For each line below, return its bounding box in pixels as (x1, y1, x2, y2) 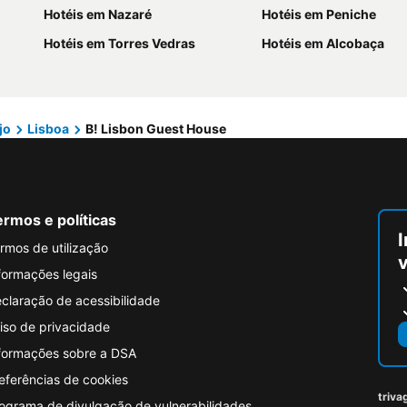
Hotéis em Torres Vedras (44, 35, 195, 51)
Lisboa (27, 121, 69, 136)
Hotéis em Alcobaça (262, 35, 384, 51)
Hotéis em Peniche (262, 6, 376, 22)
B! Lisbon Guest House (85, 121, 226, 136)
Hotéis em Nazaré (44, 6, 152, 22)
